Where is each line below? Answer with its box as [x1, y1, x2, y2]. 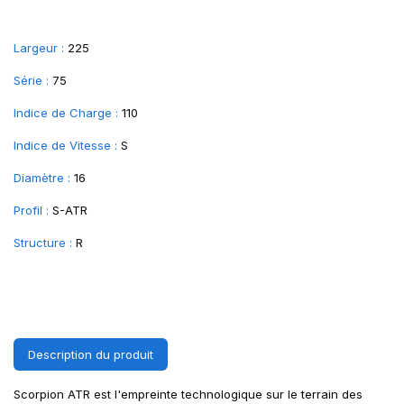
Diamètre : [14, 170, 70, 185]
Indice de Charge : [14, 106, 118, 120]
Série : [14, 73, 49, 87]
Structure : [14, 235, 72, 250]
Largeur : [14, 41, 64, 55]
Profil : [14, 203, 49, 217]
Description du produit [28, 347, 153, 362]
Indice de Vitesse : [14, 138, 117, 152]
